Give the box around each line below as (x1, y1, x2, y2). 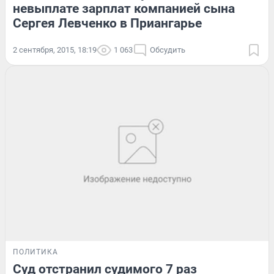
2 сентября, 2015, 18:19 (13, 45, 97, 54)
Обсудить (150, 45, 185, 54)
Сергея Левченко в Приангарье (13, 15, 202, 31)
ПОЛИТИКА (13, 248, 58, 257)
